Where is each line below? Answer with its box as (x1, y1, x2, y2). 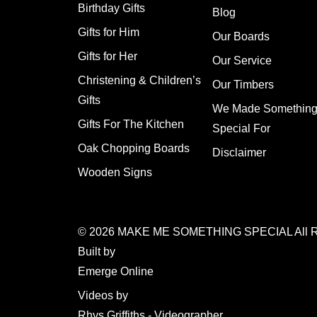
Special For (212, 122, 270, 135)
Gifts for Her (77, 50, 137, 63)
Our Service (212, 54, 272, 67)
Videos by (77, 289, 128, 302)
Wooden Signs (77, 166, 152, 179)
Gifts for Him (77, 26, 139, 39)
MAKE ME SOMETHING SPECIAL (117, 226, 292, 238)
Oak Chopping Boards (77, 142, 190, 155)
